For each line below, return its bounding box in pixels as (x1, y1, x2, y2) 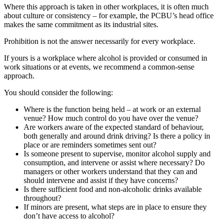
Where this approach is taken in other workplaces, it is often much (4, 2, 209, 11)
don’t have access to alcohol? (24, 211, 114, 220)
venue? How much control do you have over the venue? (24, 113, 198, 122)
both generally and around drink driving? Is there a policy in (24, 131, 210, 140)
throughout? (24, 193, 61, 202)
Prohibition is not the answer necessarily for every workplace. (4, 37, 195, 45)
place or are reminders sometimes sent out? (24, 140, 156, 149)
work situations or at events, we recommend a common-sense (4, 62, 194, 71)
